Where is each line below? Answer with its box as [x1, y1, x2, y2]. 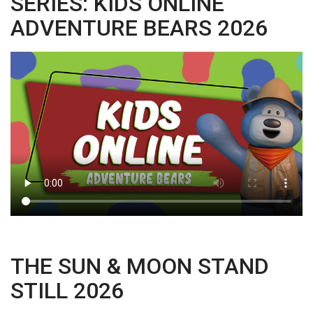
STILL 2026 [10, 277, 124, 304]
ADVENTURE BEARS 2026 [10, 15, 268, 42]
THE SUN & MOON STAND [10, 252, 269, 279]
